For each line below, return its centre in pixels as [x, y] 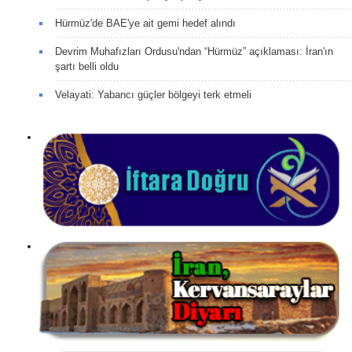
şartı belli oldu [87, 66]
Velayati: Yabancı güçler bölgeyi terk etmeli [153, 94]
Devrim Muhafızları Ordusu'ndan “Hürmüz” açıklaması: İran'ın [194, 51]
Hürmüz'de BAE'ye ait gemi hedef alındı [145, 23]
